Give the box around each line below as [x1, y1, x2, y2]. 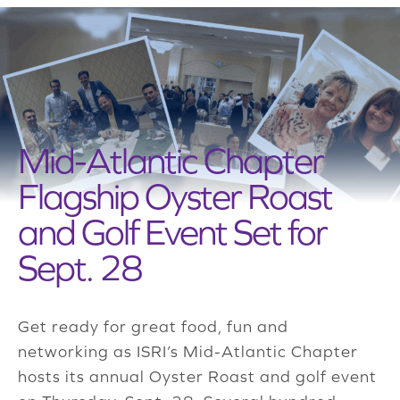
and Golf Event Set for [18, 212, 327, 253]
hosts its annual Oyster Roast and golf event [18, 367, 377, 387]
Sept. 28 [18, 247, 142, 288]
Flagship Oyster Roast [18, 176, 332, 217]
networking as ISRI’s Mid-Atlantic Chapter [18, 342, 358, 362]
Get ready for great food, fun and [18, 317, 288, 337]
